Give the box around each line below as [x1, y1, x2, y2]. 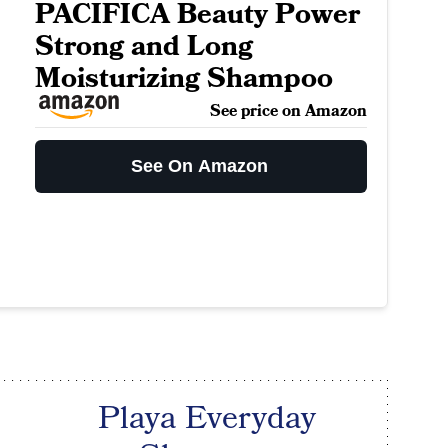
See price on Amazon [209, 100, 367, 123]
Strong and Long [34, 27, 253, 67]
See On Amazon [131, 156, 269, 177]
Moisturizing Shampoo [34, 59, 333, 99]
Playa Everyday [98, 396, 317, 442]
